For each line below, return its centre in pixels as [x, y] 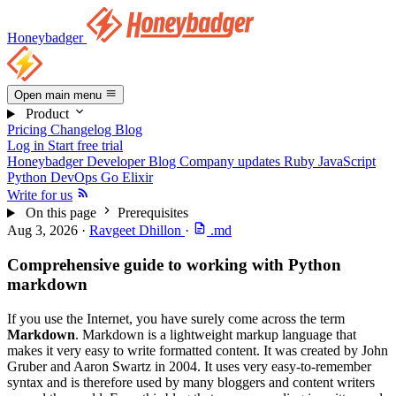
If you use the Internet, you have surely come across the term [176, 318]
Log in [27, 146]
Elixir [137, 178]
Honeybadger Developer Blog [93, 162]
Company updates [232, 162]
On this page [62, 213]
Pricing [29, 130]
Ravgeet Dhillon [137, 231]
